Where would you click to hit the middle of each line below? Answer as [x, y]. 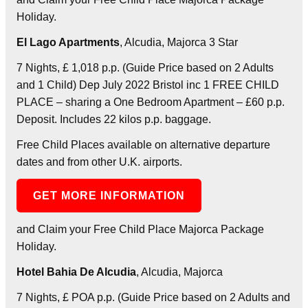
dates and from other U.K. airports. [99, 162]
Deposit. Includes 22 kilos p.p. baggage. [114, 119]
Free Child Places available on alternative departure [143, 144]
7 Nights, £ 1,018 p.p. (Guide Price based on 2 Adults [145, 67]
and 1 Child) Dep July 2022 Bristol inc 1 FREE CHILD [148, 85]
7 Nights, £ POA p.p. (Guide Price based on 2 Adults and [153, 297]
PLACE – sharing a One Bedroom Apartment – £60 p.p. [151, 102]
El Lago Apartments [68, 42]
